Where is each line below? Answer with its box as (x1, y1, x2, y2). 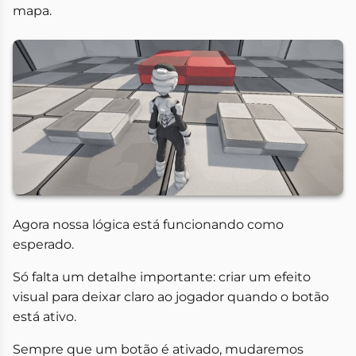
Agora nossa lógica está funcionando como (13, 217, 284, 233)
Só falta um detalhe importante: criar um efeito (13, 269, 311, 285)
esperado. (13, 237, 74, 253)
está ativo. (13, 309, 76, 325)
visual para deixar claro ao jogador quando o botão (13, 289, 329, 305)
